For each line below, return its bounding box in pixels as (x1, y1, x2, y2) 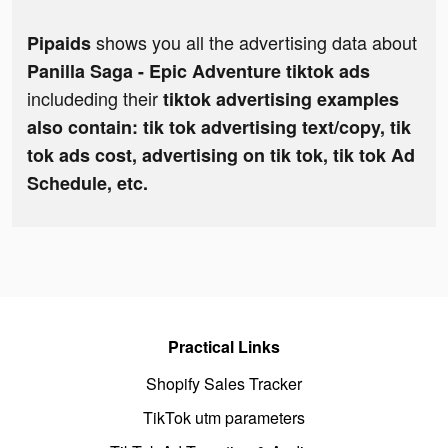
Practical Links (168, 335, 280, 359)
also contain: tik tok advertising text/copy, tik (27, 114, 411, 141)
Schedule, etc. (27, 170, 148, 197)
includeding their (27, 85, 163, 112)
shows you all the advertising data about (91, 29, 417, 56)
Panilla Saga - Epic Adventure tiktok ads (27, 58, 370, 85)
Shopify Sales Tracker (146, 372, 302, 396)
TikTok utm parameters (143, 406, 305, 430)
